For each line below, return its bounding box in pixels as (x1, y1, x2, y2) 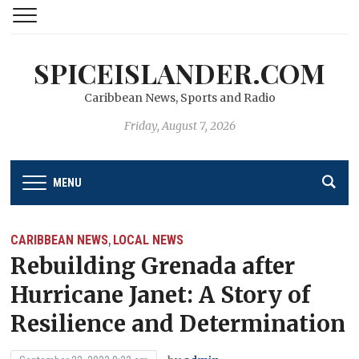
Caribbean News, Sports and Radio (83, 91, 276, 105)
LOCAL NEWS (113, 232, 184, 248)
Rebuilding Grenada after (10, 251, 296, 280)
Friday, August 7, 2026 (123, 119, 236, 133)
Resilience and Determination (10, 309, 346, 338)
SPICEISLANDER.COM (34, 54, 325, 91)
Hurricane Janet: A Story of (10, 280, 311, 309)
